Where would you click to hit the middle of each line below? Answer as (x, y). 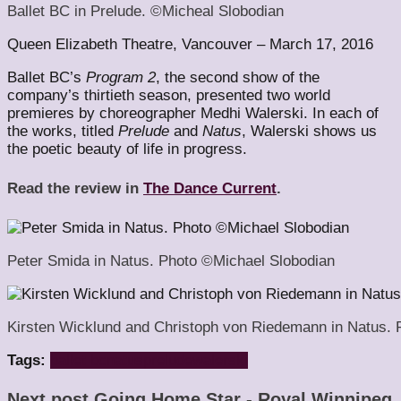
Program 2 (121, 77)
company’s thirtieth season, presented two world (169, 95)
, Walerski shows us (309, 131)
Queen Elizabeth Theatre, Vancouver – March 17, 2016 (190, 44)
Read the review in (75, 189)
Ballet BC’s (47, 77)
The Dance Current (210, 189)
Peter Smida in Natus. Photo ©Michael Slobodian (171, 260)
